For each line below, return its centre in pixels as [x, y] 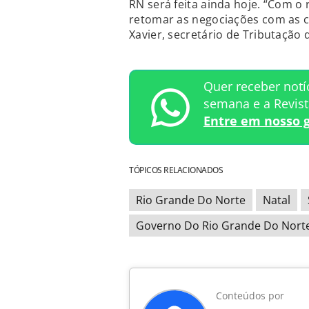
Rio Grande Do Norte [191, 200]
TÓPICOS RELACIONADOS [176, 170]
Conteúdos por [250, 296]
